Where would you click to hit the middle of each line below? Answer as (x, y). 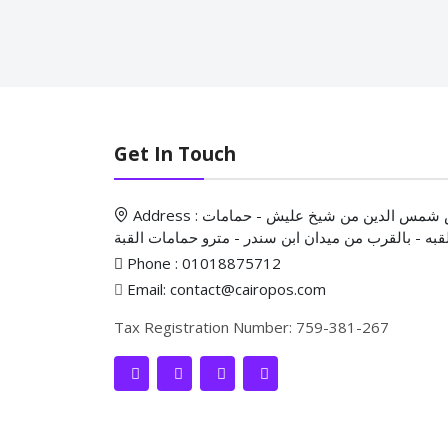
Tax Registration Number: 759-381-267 (251, 326)
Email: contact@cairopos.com (226, 288)
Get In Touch (175, 153)
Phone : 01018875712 (202, 262)
